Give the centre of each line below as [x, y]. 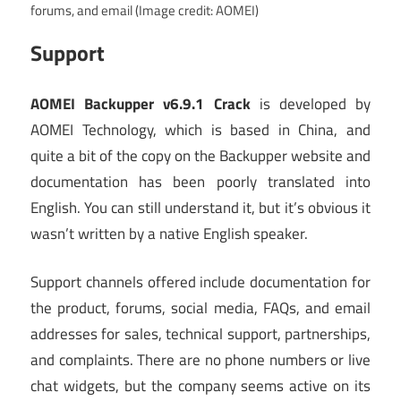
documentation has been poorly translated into [200, 181]
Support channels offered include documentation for [200, 282]
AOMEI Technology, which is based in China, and [200, 129]
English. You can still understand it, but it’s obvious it [200, 207]
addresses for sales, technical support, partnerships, [200, 334]
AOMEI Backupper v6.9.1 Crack [141, 103]
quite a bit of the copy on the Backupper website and [200, 155]
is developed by [310, 103]
